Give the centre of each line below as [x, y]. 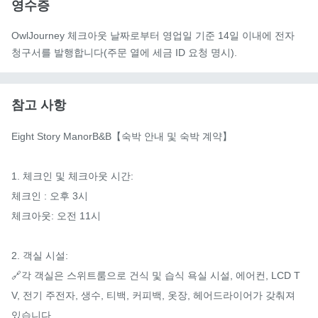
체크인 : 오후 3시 [50, 196]
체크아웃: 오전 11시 [56, 215]
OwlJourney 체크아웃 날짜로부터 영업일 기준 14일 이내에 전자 [153, 35]
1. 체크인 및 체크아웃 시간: [72, 176]
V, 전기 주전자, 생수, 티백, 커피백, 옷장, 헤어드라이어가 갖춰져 [153, 295]
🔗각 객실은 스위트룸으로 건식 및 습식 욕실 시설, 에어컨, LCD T [156, 275]
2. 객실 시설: [40, 255]
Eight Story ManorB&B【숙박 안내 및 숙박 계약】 [122, 136]
